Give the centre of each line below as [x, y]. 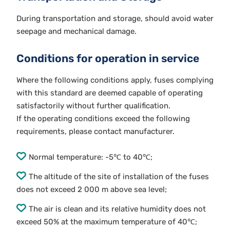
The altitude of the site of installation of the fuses [119, 176]
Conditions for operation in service [108, 58]
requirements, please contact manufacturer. [95, 131]
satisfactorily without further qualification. [93, 106]
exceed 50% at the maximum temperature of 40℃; [107, 222]
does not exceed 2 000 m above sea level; [92, 189]
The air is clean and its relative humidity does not [117, 209]
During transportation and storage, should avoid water [115, 18]
